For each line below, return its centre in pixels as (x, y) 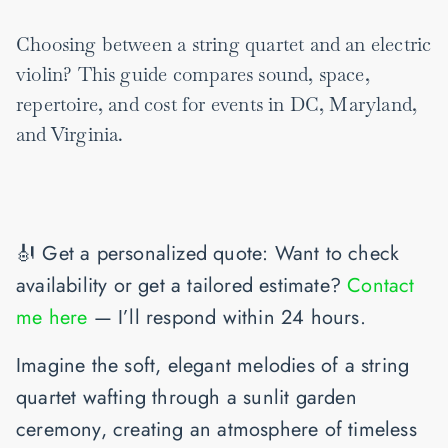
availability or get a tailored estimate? (182, 286)
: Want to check (331, 254)
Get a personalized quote (152, 254)
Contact (381, 286)
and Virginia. (70, 135)
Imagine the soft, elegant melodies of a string (213, 366)
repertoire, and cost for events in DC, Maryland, (217, 105)
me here (55, 318)
